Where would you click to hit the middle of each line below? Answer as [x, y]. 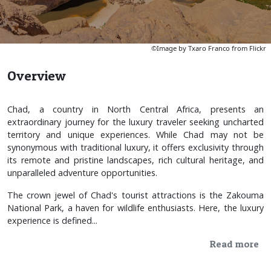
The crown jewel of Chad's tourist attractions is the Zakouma [135, 195]
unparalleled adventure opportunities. [82, 172]
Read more [234, 243]
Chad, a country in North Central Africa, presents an [135, 109]
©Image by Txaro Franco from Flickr [209, 48]
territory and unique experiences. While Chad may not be [135, 134]
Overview [37, 75]
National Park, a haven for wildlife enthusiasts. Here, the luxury [135, 207]
